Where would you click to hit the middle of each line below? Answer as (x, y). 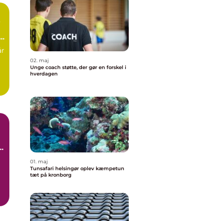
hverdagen (44, 74)
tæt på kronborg (51, 175)
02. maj (39, 60)
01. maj (39, 162)
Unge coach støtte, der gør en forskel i (46, 67)
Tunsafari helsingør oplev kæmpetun (55, 168)
